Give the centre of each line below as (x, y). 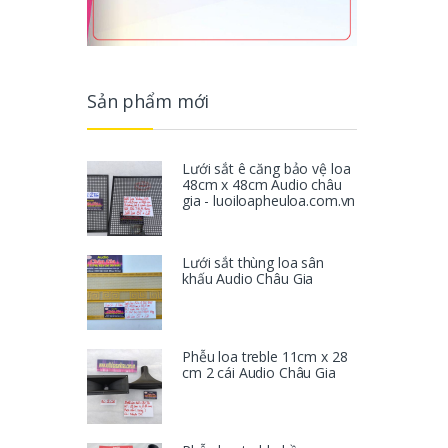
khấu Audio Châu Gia (248, 279)
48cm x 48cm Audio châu (262, 185)
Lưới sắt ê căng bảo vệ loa (266, 169)
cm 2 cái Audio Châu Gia (259, 372)
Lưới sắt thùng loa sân (253, 263)
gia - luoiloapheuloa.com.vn (269, 201)
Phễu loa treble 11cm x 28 (265, 356)
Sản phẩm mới (148, 100)
